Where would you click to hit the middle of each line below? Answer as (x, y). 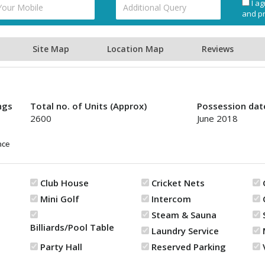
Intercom (171, 199)
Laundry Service (185, 231)
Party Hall (61, 247)
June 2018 (217, 118)
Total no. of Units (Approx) (88, 106)
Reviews (218, 49)
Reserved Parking (189, 247)
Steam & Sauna (184, 215)
